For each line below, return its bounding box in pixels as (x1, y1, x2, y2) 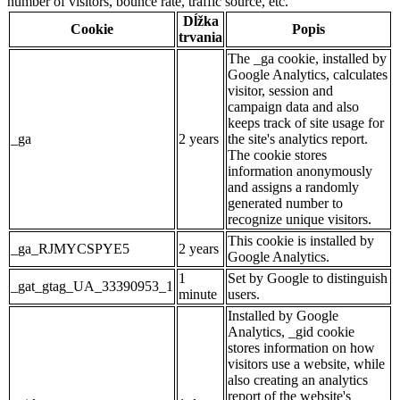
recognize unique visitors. (228, 211, 371, 227)
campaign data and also (228, 98, 359, 114)
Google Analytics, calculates (228, 66, 387, 82)
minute (179, 286, 217, 302)
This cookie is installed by (228, 232, 374, 248)
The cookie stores (228, 146, 327, 162)
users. (228, 286, 260, 302)
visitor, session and (228, 82, 333, 98)
